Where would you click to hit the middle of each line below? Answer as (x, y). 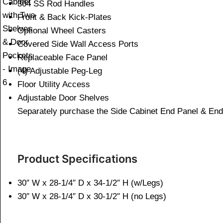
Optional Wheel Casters (62, 31)
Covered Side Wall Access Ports (78, 44)
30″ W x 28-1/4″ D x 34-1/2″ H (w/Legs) (90, 183)
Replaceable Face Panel (62, 58)
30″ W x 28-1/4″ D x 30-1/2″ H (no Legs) (92, 197)
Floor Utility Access (54, 85)
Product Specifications (77, 159)
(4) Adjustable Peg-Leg (60, 71)
